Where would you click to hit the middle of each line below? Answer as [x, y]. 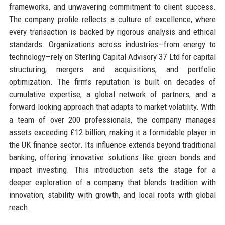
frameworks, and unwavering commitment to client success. [113, 6]
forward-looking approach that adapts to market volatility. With [113, 107]
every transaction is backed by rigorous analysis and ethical [113, 31]
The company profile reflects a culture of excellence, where [113, 19]
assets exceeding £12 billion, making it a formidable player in [113, 132]
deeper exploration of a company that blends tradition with [113, 182]
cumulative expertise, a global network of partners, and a [113, 94]
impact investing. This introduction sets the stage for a [113, 170]
